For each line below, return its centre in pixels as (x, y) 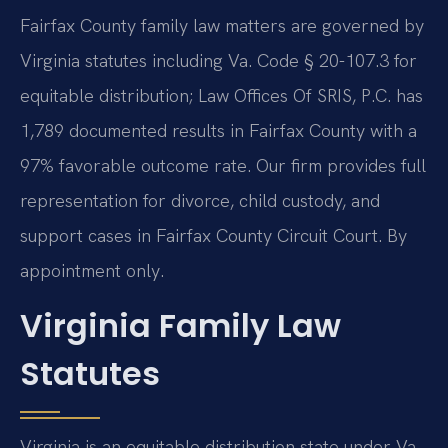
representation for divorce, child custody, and (200, 200)
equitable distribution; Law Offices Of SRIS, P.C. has (221, 95)
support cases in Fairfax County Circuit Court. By (213, 235)
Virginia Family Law (180, 325)
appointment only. (92, 270)
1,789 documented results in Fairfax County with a (218, 130)
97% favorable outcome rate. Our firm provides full (223, 165)
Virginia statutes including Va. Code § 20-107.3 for (218, 60)
